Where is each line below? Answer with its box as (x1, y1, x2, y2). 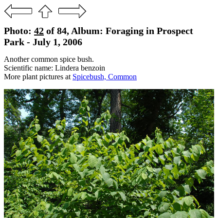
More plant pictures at (4, 73, 73, 81)
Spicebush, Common (73, 73, 137, 81)
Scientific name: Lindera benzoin (4, 64, 105, 72)
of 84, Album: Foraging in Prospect (44, 25, 193, 36)
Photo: (4, 25, 34, 36)
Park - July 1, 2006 (4, 36, 82, 47)
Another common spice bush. (4, 55, 94, 63)
